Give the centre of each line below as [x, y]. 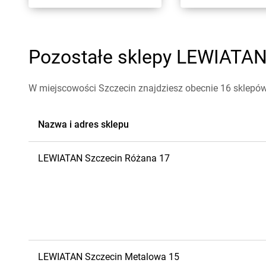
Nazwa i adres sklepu [83, 124]
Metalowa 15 [152, 257]
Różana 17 [147, 158]
